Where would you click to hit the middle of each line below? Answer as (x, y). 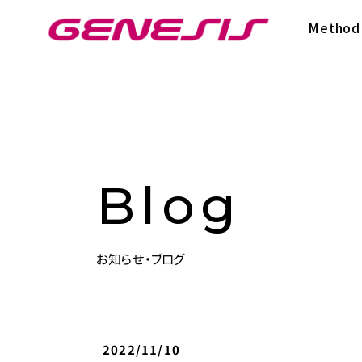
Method (334, 28)
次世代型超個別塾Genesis (123, 23)
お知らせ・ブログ (140, 260)
